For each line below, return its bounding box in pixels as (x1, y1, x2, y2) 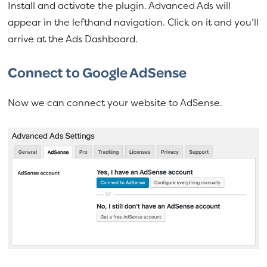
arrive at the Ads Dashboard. (8, 32, 138, 45)
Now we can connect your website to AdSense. (8, 95, 223, 109)
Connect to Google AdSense (8, 62, 187, 82)
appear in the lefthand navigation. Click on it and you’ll (8, 15, 259, 29)
